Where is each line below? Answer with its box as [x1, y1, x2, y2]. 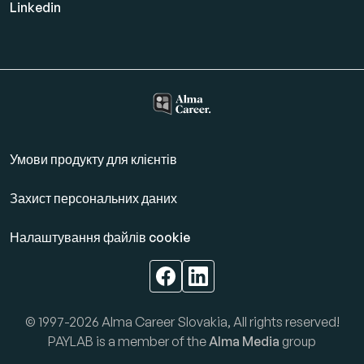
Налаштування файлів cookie [10, 229, 190, 245]
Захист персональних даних [10, 190, 177, 206]
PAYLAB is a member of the [48, 333, 209, 349]
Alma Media [209, 333, 279, 349]
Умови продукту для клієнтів [10, 151, 177, 167]
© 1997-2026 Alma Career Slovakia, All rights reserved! [24, 314, 340, 330]
